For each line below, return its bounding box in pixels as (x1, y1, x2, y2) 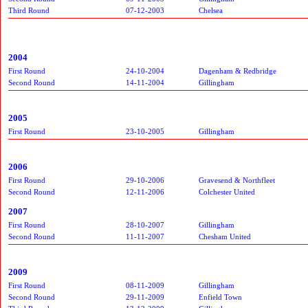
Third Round (8, 5, 49, 14)
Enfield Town (199, 292, 242, 301)
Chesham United (199, 232, 251, 241)
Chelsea (199, 5, 223, 14)
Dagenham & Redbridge (199, 66, 276, 75)
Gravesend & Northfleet (199, 175, 275, 184)
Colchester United (199, 187, 255, 196)
